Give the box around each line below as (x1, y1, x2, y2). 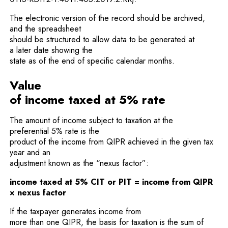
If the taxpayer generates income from (10, 206, 141, 217)
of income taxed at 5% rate (10, 91, 166, 108)
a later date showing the (10, 44, 93, 56)
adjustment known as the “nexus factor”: (10, 157, 149, 169)
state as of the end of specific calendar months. (10, 55, 175, 67)
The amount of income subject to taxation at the (10, 115, 174, 126)
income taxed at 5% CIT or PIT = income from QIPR (10, 176, 213, 188)
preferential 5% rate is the (10, 125, 100, 137)
